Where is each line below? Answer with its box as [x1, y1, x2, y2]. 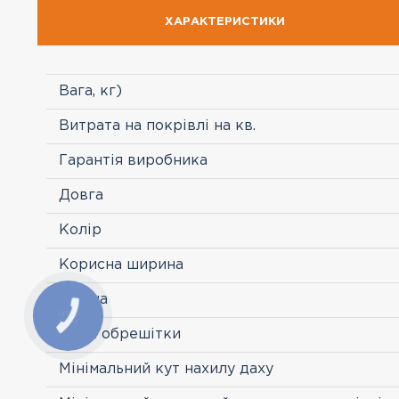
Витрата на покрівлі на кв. [59, 119, 256, 133]
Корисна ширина [59, 258, 183, 272]
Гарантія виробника [59, 154, 208, 167]
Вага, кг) [59, 85, 122, 98]
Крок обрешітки [59, 328, 181, 341]
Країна [59, 293, 108, 306]
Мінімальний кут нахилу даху [59, 362, 273, 376]
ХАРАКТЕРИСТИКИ [164, 17, 285, 27]
